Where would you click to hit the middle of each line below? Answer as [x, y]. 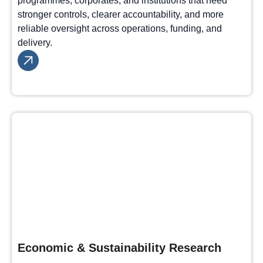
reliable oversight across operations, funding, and [120, 28]
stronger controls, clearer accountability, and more [121, 14]
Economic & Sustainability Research [119, 248]
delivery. [35, 43]
